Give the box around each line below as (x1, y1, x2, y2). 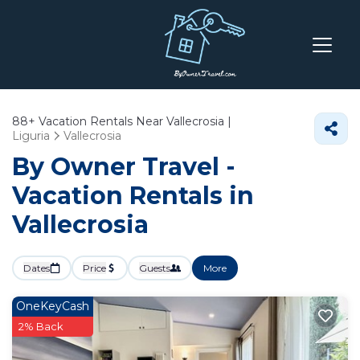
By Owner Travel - (12, 152, 235, 182)
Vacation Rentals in (12, 181, 254, 211)
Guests (139, 262, 170, 274)
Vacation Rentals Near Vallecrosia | (35, 114, 231, 129)
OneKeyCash (16, 299, 89, 313)
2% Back (18, 320, 63, 333)
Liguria (12, 129, 50, 143)
